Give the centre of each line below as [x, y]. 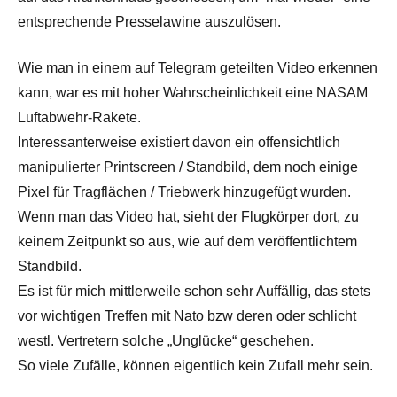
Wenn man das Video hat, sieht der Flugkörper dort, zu [188, 217]
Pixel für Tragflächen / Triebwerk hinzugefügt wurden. [184, 192]
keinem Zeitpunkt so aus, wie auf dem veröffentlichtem [187, 242]
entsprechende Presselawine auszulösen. [149, 22]
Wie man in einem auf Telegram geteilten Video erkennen [198, 68]
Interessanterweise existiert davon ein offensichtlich [179, 143]
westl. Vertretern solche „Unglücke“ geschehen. [166, 341]
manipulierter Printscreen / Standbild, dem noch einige [188, 167]
